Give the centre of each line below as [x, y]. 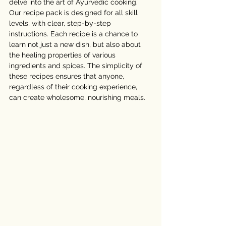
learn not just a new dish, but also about [76, 44]
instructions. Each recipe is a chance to [74, 34]
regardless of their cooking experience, [74, 87]
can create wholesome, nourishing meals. [77, 97]
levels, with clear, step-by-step [61, 23]
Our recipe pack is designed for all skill [74, 12]
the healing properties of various [63, 55]
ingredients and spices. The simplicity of [77, 65]
